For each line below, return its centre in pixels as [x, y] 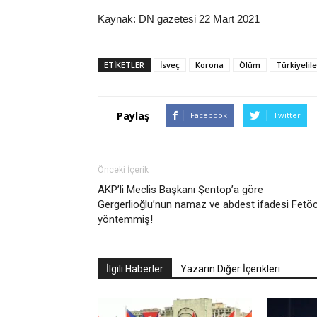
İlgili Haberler [135, 269]
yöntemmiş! [125, 219]
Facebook [209, 115]
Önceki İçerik [123, 170]
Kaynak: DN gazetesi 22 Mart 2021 [179, 19]
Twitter [287, 115]
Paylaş [133, 115]
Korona [209, 65]
